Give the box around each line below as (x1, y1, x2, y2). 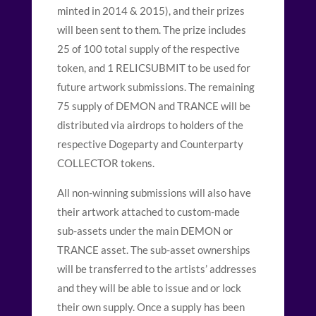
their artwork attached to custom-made (56, 205, 240, 219)
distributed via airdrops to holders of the (56, 119, 243, 132)
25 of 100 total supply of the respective (56, 42, 240, 56)
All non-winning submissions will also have (56, 186, 251, 200)
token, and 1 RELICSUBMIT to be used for (56, 61, 250, 75)
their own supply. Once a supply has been (56, 300, 245, 314)
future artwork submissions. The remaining (56, 80, 255, 94)
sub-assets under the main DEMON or (56, 224, 233, 238)
